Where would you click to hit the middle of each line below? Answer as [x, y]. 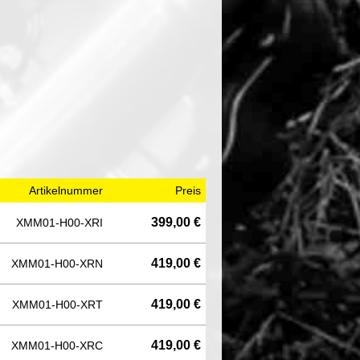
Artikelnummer [66, 190]
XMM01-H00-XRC [57, 345]
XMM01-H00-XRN [57, 263]
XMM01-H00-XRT [57, 304]
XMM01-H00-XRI [59, 222]
